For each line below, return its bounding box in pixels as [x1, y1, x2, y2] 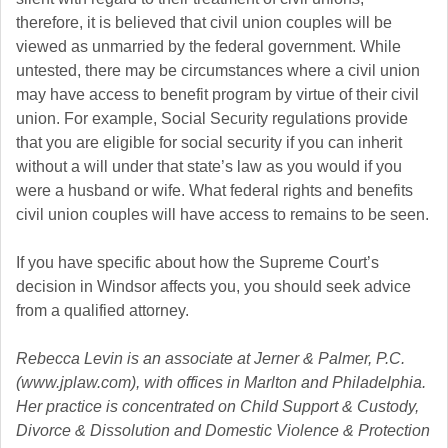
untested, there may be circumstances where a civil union [16, 62, 420, 80]
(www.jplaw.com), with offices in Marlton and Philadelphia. [16, 374, 426, 392]
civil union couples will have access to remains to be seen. [16, 206, 429, 224]
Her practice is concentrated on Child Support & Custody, [16, 398, 419, 416]
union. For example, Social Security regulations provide [16, 110, 408, 128]
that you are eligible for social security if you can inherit [16, 134, 402, 152]
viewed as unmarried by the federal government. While [16, 38, 401, 56]
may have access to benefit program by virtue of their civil [16, 86, 419, 104]
